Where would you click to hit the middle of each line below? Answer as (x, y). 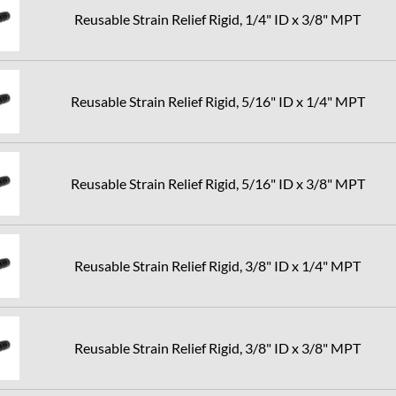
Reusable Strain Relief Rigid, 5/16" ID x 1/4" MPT (217, 101)
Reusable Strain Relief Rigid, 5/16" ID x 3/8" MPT (217, 183)
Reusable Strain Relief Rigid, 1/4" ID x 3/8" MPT (217, 19)
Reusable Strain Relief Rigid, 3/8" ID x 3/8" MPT (217, 348)
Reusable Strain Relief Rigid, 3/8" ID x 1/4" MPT (217, 266)
